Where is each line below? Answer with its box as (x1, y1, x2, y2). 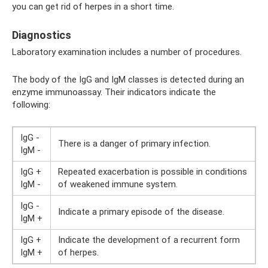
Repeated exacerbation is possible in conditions (58, 166, 247, 177)
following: (12, 99, 50, 110)
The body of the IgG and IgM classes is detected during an (12, 74, 244, 85)
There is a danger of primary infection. (58, 138, 211, 149)
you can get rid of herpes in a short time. (12, 1, 174, 12)
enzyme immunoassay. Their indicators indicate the (12, 87, 216, 98)
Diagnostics (12, 29, 71, 41)
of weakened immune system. (58, 179, 178, 190)
